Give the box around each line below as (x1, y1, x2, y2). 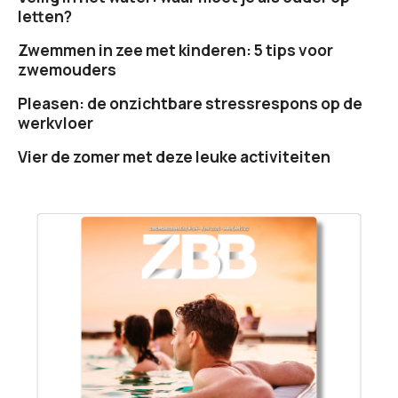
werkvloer (18, 113, 93, 134)
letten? (18, 6, 72, 28)
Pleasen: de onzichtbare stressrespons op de (18, 93, 362, 115)
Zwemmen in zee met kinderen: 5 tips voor (18, 40, 333, 61)
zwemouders (18, 60, 116, 81)
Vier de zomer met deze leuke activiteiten (18, 147, 330, 168)
